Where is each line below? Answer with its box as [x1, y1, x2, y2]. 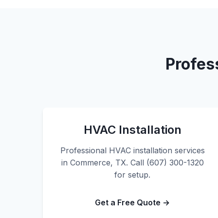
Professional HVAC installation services [60, 145, 205, 155]
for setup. [114, 170, 150, 180]
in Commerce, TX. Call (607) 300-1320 [61, 158, 204, 167]
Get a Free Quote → [95, 198, 170, 207]
